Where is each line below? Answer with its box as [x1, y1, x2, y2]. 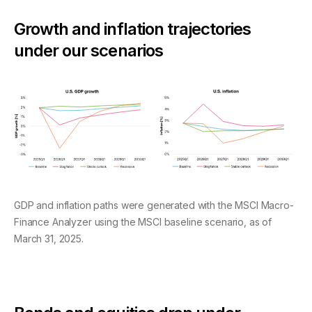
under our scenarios [14, 40, 163, 61]
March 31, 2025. [14, 233, 84, 245]
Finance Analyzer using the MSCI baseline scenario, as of [14, 216, 272, 228]
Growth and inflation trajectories [14, 18, 251, 39]
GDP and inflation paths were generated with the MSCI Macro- [14, 199, 294, 212]
